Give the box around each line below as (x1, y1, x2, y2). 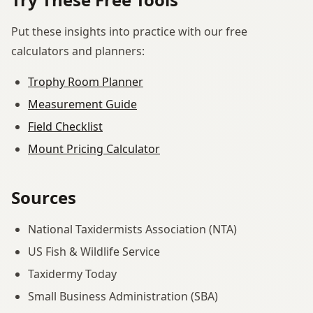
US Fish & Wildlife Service (28, 243, 160, 259)
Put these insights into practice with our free (11, 23, 247, 39)
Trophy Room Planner (28, 73, 143, 89)
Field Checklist (28, 118, 103, 134)
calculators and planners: (11, 43, 145, 59)
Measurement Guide (28, 96, 137, 112)
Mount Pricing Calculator (28, 140, 160, 156)
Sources (11, 185, 76, 209)
